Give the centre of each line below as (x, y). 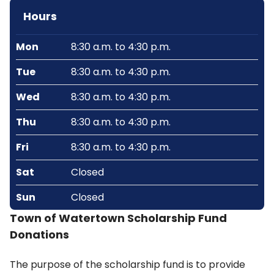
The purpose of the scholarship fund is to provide (128, 264)
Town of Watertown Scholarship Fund (118, 218)
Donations (39, 234)
